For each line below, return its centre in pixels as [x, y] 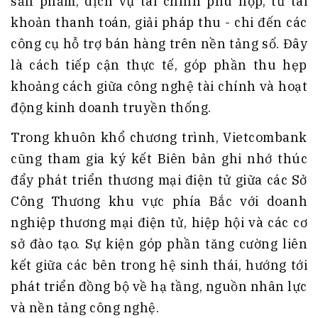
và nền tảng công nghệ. [85, 307]
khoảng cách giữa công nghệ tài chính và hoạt [159, 86]
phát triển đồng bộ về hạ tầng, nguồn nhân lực [159, 286]
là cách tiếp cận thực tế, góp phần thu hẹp [159, 65]
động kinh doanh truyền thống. [111, 107]
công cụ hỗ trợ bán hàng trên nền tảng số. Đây [159, 43]
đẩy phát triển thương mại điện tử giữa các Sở [159, 180]
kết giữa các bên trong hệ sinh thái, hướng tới [159, 265]
